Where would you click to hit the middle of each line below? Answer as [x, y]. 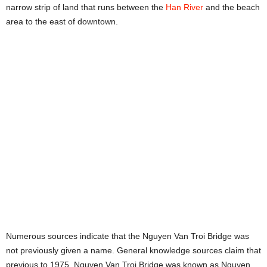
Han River [184, 7]
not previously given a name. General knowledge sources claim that [133, 250]
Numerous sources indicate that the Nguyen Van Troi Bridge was [128, 236]
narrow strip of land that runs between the [86, 7]
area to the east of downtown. [62, 22]
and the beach [232, 7]
